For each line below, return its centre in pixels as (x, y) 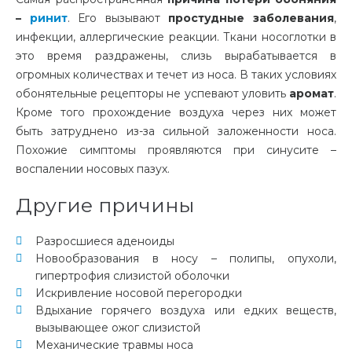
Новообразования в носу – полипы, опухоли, (186, 259)
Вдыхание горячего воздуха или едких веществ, (186, 311)
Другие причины (105, 205)
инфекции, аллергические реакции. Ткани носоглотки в (176, 37)
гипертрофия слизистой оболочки (132, 276)
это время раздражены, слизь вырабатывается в (176, 56)
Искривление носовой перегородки (139, 293)
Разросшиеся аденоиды (105, 242)
